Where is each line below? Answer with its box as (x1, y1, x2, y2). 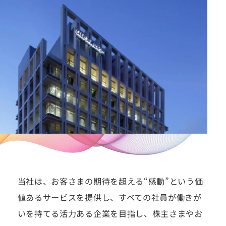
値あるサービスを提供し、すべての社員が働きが (17, 191, 202, 204)
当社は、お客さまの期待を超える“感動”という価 (17, 175, 203, 188)
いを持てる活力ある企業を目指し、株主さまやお (17, 207, 203, 220)
